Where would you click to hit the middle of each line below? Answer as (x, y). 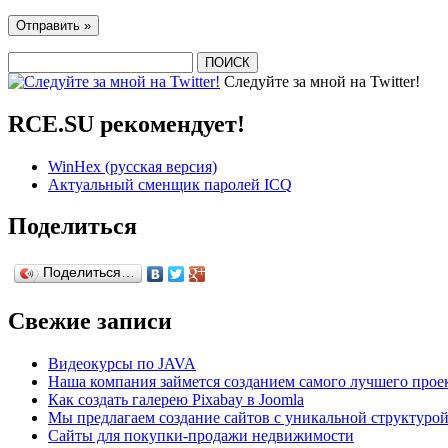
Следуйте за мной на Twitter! (322, 81)
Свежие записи (90, 321)
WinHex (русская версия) (132, 166)
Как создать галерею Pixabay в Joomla (176, 400)
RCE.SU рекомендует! (126, 123)
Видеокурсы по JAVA (122, 364)
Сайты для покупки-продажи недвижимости (201, 436)
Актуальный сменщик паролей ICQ (170, 184)
